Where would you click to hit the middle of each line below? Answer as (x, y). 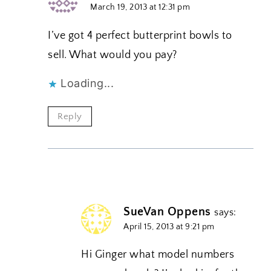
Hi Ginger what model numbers (158, 255)
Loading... (87, 83)
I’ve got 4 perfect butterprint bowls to (140, 35)
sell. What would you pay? (113, 55)
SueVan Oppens (167, 211)
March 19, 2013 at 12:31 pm (140, 8)
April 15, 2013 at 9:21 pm (169, 227)
